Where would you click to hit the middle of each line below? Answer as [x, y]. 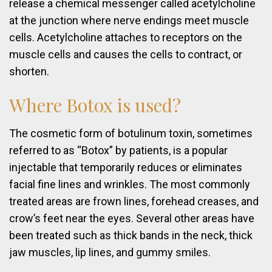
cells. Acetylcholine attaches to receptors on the [126, 38]
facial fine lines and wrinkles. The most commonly [130, 185]
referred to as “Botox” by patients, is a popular [118, 151]
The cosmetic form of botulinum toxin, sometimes [131, 134]
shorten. [29, 72]
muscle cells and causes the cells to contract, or [126, 55]
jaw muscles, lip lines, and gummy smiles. [110, 253]
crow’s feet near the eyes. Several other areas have [132, 219]
